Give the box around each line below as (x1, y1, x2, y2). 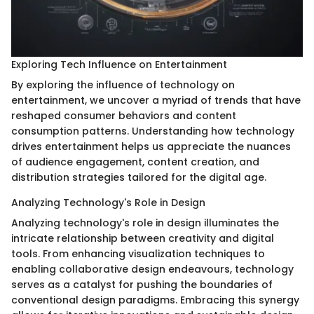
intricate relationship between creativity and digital (11, 231, 274, 246)
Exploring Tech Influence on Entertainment (11, 57, 227, 72)
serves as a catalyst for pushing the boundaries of (11, 278, 273, 292)
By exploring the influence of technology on (11, 78, 235, 93)
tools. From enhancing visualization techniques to (11, 247, 265, 261)
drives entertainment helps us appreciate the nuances (11, 139, 291, 154)
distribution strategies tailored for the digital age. (11, 170, 266, 185)
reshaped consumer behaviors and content (11, 109, 236, 123)
